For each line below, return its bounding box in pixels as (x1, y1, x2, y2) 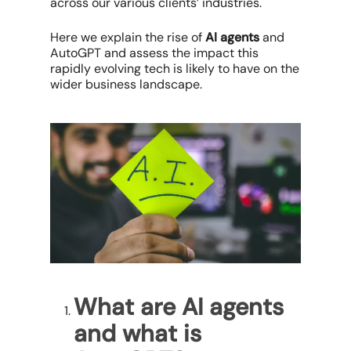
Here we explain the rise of (50, 28, 205, 45)
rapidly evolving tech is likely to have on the (50, 60, 299, 77)
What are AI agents (74, 291, 284, 323)
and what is (74, 318, 201, 349)
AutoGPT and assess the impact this (50, 44, 259, 61)
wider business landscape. (50, 75, 202, 92)
